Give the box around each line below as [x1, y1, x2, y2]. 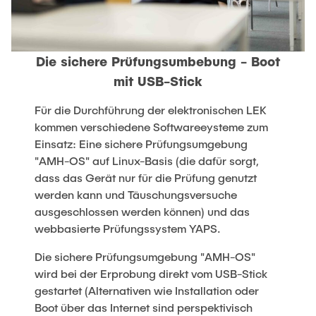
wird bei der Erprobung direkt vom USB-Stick [35, 267, 268, 281]
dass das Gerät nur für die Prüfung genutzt [35, 171, 257, 185]
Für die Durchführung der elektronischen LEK [35, 103, 267, 117]
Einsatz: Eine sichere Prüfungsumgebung [35, 137, 248, 151]
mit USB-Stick [114, 73, 202, 90]
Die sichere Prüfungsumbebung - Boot [36, 53, 280, 70]
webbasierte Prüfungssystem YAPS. [35, 221, 221, 236]
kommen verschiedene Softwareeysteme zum [35, 120, 269, 134]
